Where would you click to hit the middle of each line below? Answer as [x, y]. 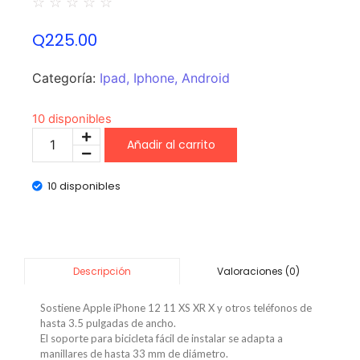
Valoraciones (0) [258, 271]
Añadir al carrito [171, 144]
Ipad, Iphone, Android [165, 78]
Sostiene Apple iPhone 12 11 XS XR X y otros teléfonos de [176, 307]
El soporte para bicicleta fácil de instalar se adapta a [162, 338]
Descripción [102, 271]
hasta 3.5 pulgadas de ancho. [108, 323]
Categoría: [66, 78]
